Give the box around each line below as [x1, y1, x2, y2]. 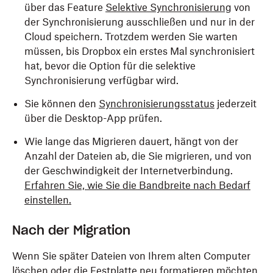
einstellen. [24, 194, 71, 206]
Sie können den [24, 97, 99, 110]
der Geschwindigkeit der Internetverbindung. [24, 165, 233, 177]
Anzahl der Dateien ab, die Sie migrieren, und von [24, 150, 252, 162]
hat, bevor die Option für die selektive [24, 60, 196, 72]
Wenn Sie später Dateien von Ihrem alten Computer [12, 250, 250, 262]
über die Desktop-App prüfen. [24, 112, 162, 124]
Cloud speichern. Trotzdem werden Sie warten [24, 30, 238, 43]
